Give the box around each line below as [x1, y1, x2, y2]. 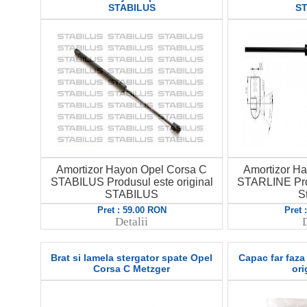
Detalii [115, 215, 148, 228]
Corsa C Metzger [93, 262, 170, 274]
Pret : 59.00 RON [97, 205, 167, 215]
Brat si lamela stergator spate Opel [51, 251, 212, 263]
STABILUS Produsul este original [50, 176, 213, 188]
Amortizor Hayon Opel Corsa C [56, 164, 207, 175]
